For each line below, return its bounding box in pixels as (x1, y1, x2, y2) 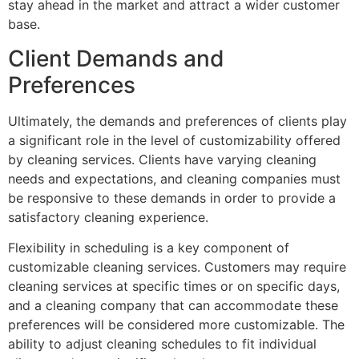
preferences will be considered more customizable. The (8, 317, 345, 333)
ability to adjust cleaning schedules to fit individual (8, 336, 317, 353)
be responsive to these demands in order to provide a (8, 189, 336, 206)
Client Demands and (8, 44, 224, 72)
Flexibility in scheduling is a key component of (8, 240, 289, 256)
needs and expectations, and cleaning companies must (8, 170, 341, 187)
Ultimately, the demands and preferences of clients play (8, 112, 347, 129)
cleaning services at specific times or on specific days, (8, 278, 340, 295)
